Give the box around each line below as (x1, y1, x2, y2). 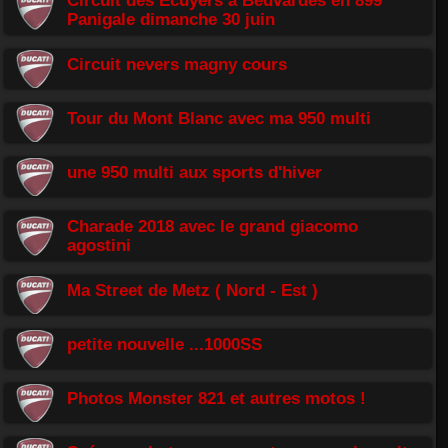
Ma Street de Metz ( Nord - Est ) (67, 280, 318, 299)
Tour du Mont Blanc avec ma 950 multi (67, 108, 371, 127)
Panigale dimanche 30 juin (67, 9, 275, 28)
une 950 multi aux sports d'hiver (67, 162, 322, 181)
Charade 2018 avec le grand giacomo (67, 216, 358, 235)
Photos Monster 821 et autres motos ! (67, 388, 366, 407)
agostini (67, 235, 131, 254)
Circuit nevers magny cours (67, 54, 287, 73)
